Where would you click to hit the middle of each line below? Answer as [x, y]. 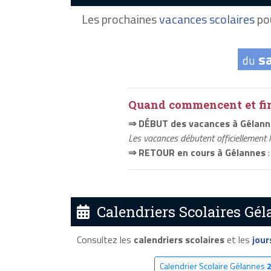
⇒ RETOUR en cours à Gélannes [197, 153]
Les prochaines [120, 19]
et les [238, 239]
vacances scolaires [207, 19]
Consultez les [105, 239]
